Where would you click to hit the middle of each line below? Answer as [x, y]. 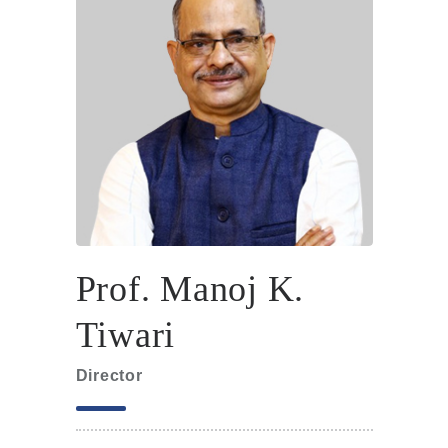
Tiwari [125, 335]
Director [109, 375]
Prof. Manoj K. [189, 289]
